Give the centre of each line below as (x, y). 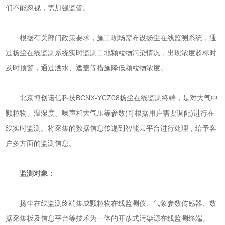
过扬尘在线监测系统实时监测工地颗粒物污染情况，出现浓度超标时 (111, 53)
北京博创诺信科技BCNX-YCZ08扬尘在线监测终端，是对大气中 (112, 98)
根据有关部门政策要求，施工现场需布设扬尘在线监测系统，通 (111, 38)
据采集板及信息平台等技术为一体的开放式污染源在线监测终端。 (108, 218)
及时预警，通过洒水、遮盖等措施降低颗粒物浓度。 (87, 68)
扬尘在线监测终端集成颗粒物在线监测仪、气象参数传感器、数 (111, 203)
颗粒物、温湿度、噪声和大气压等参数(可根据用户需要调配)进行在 (110, 113)
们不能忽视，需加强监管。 (48, 8)
